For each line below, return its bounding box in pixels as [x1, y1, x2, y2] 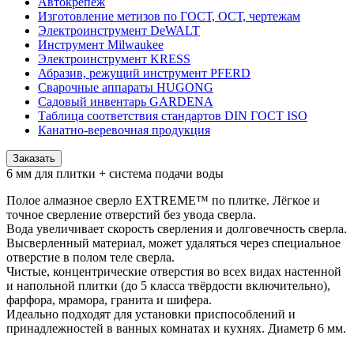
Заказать [13, 152, 55, 164]
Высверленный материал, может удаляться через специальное [6, 235, 341, 250]
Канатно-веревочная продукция [38, 122, 210, 137]
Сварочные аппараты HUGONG [38, 80, 213, 94]
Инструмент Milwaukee [38, 37, 164, 51]
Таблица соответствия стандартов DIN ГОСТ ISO [38, 108, 307, 122]
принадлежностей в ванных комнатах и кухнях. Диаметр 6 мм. [6, 321, 346, 335]
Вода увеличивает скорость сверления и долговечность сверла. [6, 221, 347, 235]
